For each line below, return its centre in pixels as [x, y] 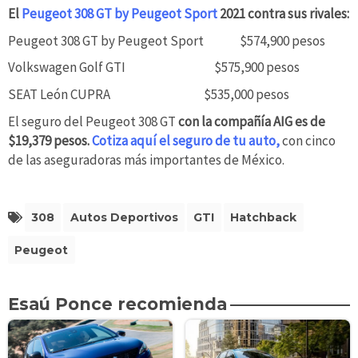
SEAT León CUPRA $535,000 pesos [149, 95]
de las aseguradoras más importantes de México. [146, 159]
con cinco [308, 140]
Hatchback [264, 217]
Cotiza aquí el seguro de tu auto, [186, 140]
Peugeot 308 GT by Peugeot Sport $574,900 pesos [167, 40]
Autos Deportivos [124, 217]
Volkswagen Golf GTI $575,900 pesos [154, 68]
